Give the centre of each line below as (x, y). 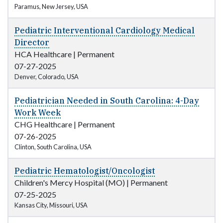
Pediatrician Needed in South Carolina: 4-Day (107, 101)
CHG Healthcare (43, 124)
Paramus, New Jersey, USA (51, 7)
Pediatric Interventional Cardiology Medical (105, 31)
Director (32, 43)
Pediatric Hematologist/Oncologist (85, 171)
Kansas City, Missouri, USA (51, 205)
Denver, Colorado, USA (47, 77)
